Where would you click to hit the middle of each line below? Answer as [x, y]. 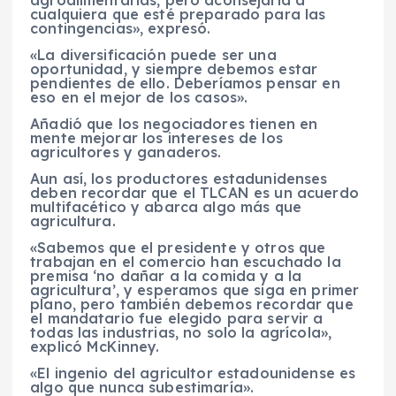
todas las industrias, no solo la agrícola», [181, 333]
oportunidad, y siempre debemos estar [174, 69]
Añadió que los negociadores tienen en [174, 124]
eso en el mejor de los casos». [139, 98]
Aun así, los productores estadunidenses [179, 179]
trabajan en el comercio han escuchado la [186, 262]
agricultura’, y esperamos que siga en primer [195, 290]
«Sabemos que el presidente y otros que [178, 248]
